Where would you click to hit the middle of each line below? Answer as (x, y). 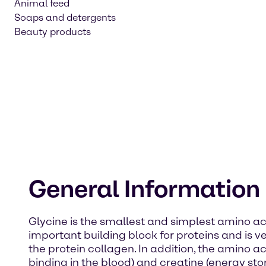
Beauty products (53, 32)
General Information (144, 189)
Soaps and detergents (65, 18)
